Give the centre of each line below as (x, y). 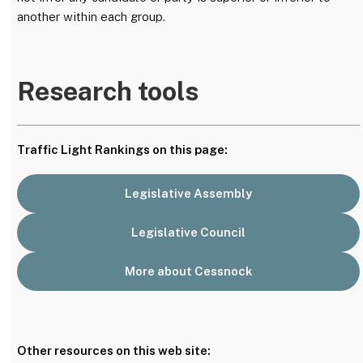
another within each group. (91, 16)
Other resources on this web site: (114, 351)
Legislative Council (189, 233)
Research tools (108, 91)
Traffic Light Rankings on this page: (122, 150)
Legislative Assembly (189, 194)
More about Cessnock (188, 271)
